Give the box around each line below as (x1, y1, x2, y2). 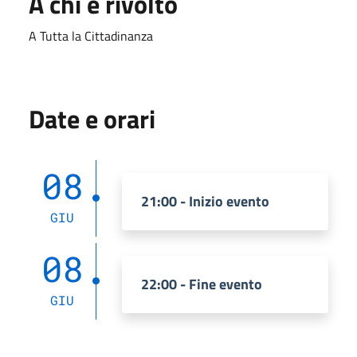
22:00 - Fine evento (141, 273, 262, 295)
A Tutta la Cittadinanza (29, 25, 153, 45)
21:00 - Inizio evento (141, 190, 269, 212)
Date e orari (29, 99, 155, 138)
